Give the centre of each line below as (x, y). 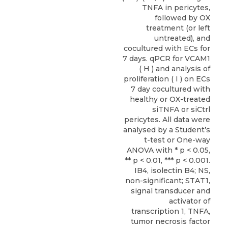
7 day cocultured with (170, 89)
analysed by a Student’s (167, 130)
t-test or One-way (177, 140)
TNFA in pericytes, (176, 8)
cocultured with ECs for (167, 49)
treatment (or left (178, 28)
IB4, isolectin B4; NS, (172, 171)
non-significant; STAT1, (168, 181)
